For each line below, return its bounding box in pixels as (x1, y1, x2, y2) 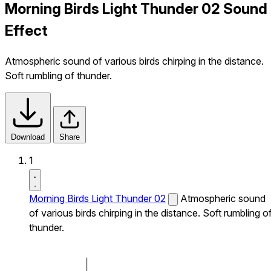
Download (11, 132, 45, 142)
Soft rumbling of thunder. (5, 69, 112, 82)
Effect (5, 21, 48, 39)
